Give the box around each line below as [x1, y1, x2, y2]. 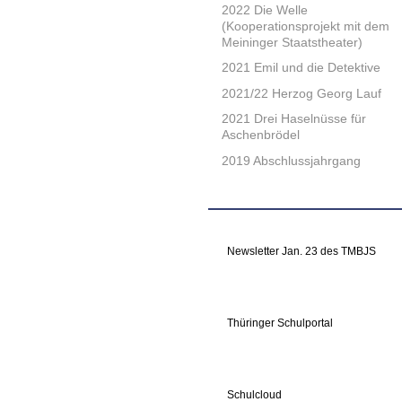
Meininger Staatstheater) [222, 34, 363, 49]
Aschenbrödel [222, 127, 300, 143]
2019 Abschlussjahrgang [222, 153, 361, 168]
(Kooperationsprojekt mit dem [222, 18, 389, 33]
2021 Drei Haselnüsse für [222, 111, 366, 127]
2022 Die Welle [222, 2, 308, 17]
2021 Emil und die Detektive [222, 60, 380, 75]
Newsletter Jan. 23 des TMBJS [227, 245, 376, 258]
